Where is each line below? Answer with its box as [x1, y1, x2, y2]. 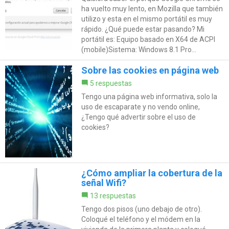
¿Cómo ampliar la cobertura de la [81, 167, 222, 178]
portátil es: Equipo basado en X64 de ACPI [81, 35, 215, 43]
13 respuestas [89, 191, 136, 200]
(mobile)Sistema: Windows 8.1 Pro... [81, 45, 196, 54]
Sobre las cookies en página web [81, 64, 219, 76]
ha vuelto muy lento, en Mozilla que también [81, 4, 223, 13]
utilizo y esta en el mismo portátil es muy [81, 14, 212, 23]
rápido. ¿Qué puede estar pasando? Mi [81, 25, 204, 33]
